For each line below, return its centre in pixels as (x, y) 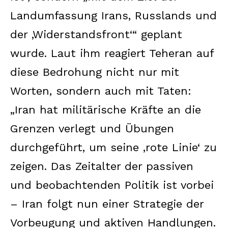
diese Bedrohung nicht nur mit (95, 72)
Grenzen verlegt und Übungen (92, 128)
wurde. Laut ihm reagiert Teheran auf (112, 53)
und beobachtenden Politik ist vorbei (112, 185)
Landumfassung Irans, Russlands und (113, 15)
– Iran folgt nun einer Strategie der (107, 204)
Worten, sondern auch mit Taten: (101, 91)
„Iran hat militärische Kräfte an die (106, 109)
